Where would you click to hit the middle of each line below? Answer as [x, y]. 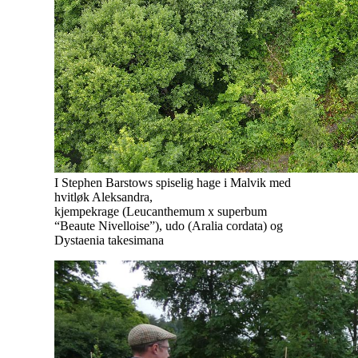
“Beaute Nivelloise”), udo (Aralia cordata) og [169, 225]
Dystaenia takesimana [109, 240]
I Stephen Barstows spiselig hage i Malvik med [173, 182]
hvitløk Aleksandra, [103, 197]
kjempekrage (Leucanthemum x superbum [161, 211]
